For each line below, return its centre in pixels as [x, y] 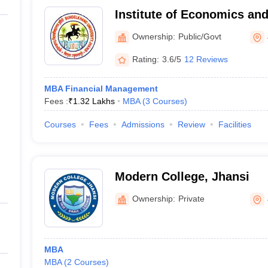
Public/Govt [200, 36]
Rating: [145, 59]
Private [191, 198]
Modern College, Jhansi [182, 176]
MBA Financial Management [101, 89]
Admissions [143, 124]
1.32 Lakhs [94, 101]
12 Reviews [206, 59]
